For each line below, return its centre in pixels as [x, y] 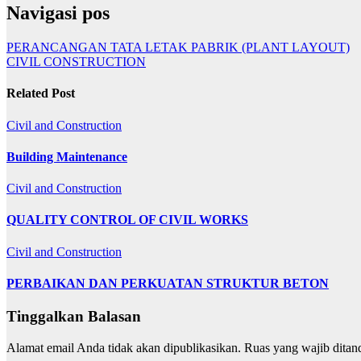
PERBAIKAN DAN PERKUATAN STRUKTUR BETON [168, 284]
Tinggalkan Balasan [74, 317]
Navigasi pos [58, 13]
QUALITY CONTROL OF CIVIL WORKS [127, 220]
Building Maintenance [67, 156]
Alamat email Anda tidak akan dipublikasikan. [124, 348]
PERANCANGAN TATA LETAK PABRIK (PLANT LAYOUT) [178, 48]
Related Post [41, 93]
